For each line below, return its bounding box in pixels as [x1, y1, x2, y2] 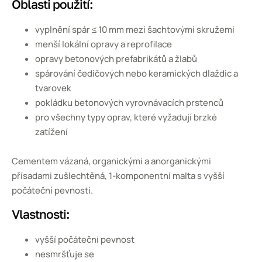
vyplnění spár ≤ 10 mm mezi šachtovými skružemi [35, 23, 235, 36]
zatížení [35, 126, 68, 139]
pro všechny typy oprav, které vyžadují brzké [35, 111, 217, 124]
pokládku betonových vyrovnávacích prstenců [35, 96, 223, 109]
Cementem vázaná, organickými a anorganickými [12, 155, 211, 168]
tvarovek [35, 82, 71, 95]
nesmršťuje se [35, 248, 94, 261]
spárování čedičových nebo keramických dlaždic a [35, 67, 238, 80]
